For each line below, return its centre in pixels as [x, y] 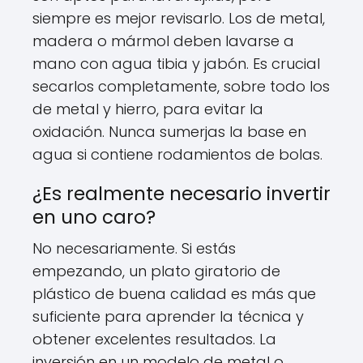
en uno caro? [94, 217]
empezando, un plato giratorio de [156, 271]
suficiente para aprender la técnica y [168, 316]
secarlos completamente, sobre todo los [181, 86]
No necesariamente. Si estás [134, 248]
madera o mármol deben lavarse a [163, 41]
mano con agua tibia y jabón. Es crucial [176, 64]
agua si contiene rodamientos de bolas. [177, 154]
